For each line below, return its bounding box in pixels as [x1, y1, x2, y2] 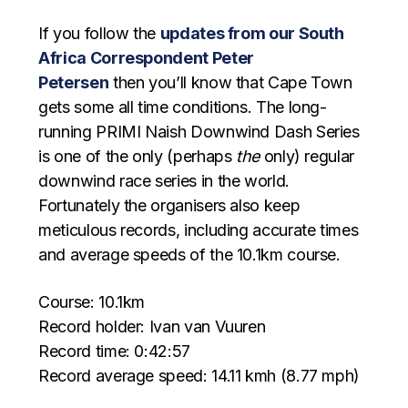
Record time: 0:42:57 [38, 341, 190, 361]
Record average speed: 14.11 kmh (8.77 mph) [38, 365, 361, 385]
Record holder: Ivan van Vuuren [38, 316, 266, 336]
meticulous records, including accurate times [38, 219, 359, 240]
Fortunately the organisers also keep [38, 195, 301, 215]
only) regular [260, 146, 354, 166]
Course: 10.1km [38, 291, 146, 311]
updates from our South [159, 23, 344, 43]
